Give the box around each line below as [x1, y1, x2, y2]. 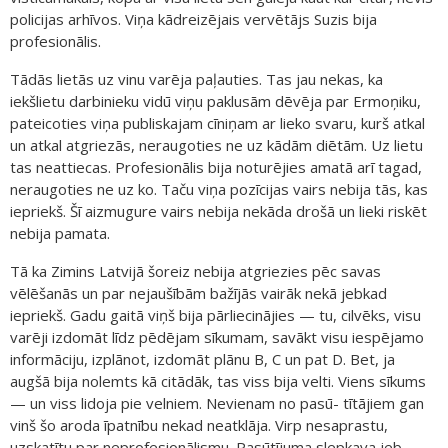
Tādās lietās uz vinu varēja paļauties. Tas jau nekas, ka [10, 68, 383, 89]
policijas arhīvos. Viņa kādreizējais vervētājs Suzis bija [10, 8, 377, 29]
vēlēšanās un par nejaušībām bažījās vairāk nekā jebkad [10, 282, 387, 303]
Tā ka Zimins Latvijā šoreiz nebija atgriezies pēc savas [10, 260, 381, 281]
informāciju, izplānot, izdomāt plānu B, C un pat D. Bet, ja [10, 348, 395, 369]
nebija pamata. [10, 222, 110, 243]
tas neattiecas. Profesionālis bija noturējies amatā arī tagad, [10, 156, 422, 177]
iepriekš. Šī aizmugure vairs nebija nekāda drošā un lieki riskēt [10, 200, 427, 221]
